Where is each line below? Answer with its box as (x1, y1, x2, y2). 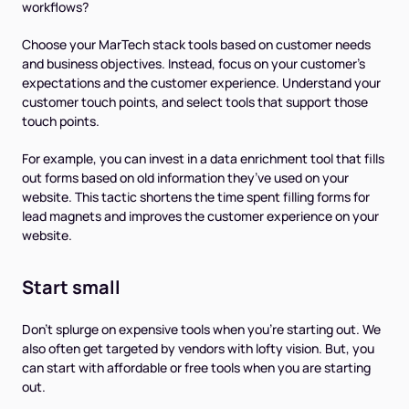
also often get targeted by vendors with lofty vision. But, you (22, 340, 374, 358)
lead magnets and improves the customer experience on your (22, 207, 379, 225)
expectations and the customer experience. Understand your (22, 74, 381, 92)
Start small (22, 275, 121, 300)
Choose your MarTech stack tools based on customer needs (22, 36, 371, 54)
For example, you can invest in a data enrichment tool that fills (22, 150, 384, 168)
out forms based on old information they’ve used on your (22, 169, 349, 187)
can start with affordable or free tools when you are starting (22, 359, 371, 377)
